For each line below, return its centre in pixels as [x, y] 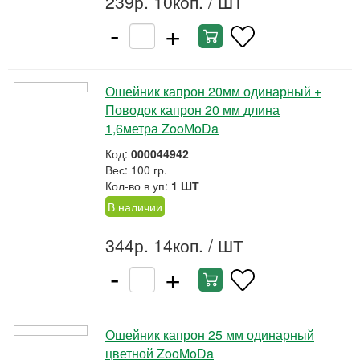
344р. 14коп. [154, 245]
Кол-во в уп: [138, 186]
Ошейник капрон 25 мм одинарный [210, 335]
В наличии [135, 207]
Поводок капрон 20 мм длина [192, 110]
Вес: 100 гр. [136, 170]
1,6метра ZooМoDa [162, 128]
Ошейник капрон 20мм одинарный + [213, 91]
